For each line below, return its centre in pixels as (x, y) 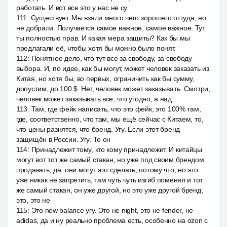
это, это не (33, 200)
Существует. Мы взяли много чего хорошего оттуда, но (118, 18)
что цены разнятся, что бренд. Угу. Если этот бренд (98, 129)
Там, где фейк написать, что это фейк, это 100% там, (116, 109)
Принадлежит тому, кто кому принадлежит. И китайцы (117, 149)
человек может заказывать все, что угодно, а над (94, 99)
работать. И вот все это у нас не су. (72, 8)
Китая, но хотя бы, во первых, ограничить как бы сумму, (105, 79)
